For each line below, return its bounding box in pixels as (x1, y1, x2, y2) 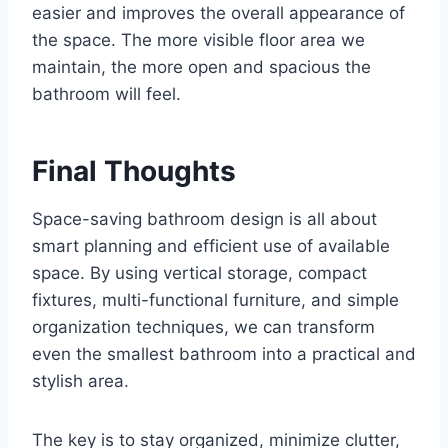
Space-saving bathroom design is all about (32, 209, 377, 230)
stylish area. (32, 371, 129, 392)
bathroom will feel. (32, 84, 181, 105)
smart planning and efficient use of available (32, 236, 390, 257)
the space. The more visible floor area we (32, 30, 365, 51)
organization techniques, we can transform (32, 317, 375, 338)
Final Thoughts (32, 154, 236, 189)
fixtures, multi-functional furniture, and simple (32, 290, 399, 311)
